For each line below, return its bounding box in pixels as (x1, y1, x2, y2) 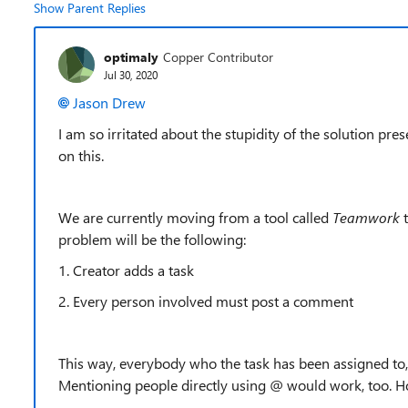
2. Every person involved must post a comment (58, 291, 353, 311)
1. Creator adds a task (58, 260, 194, 280)
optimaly (104, 47, 158, 66)
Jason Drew (73, 93, 146, 112)
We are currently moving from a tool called (58, 208, 332, 227)
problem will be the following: (58, 229, 246, 249)
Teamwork (332, 208, 400, 227)
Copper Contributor (163, 47, 273, 66)
